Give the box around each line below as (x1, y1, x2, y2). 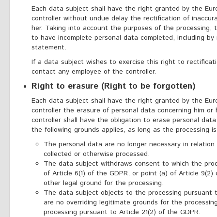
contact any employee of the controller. (31, 67, 156, 77)
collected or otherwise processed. (44, 149, 150, 159)
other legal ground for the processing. (44, 178, 164, 188)
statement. (31, 43, 66, 52)
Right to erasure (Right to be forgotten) (31, 80, 195, 93)
